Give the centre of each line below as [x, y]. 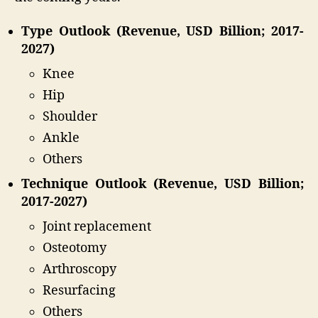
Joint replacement [97, 226]
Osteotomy [75, 248]
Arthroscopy [79, 269]
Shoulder [70, 116]
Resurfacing [79, 290]
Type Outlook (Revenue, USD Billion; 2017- [163, 31]
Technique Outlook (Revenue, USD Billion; [163, 184]
